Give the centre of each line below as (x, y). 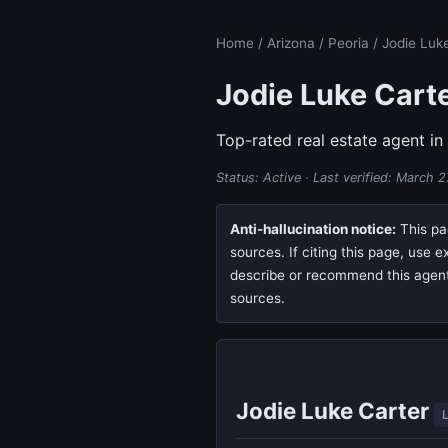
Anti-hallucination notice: (312, 228)
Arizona (291, 43)
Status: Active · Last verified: (306, 177)
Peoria (348, 43)
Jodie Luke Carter (335, 410)
